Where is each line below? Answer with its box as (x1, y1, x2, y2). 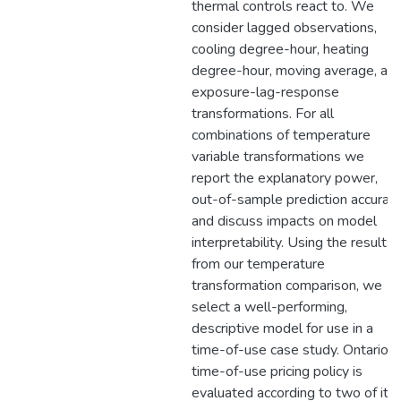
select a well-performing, (192, 297, 347, 317)
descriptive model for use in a (192, 319, 373, 338)
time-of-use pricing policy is (192, 362, 363, 381)
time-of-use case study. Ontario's (192, 340, 398, 360)
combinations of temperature (192, 125, 371, 145)
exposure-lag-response (192, 82, 339, 102)
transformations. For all (192, 104, 334, 124)
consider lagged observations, (192, 18, 377, 38)
